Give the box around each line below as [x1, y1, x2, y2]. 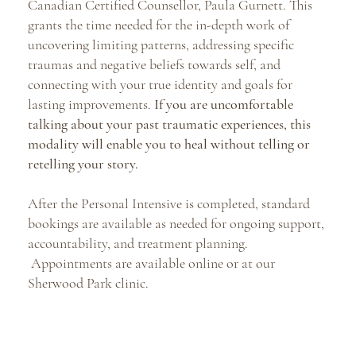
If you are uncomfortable [154, 95, 294, 113]
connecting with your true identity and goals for [28, 75, 293, 93]
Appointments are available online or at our [28, 254, 276, 272]
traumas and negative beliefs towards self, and [28, 56, 281, 73]
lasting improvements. [28, 95, 155, 113]
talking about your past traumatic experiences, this [28, 115, 311, 133]
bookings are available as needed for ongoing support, [28, 215, 325, 232]
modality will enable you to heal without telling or [28, 135, 311, 153]
